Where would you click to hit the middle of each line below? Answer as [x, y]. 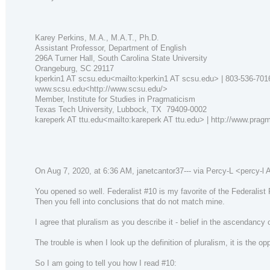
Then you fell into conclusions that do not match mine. [130, 202]
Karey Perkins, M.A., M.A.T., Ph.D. [97, 38]
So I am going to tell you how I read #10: [106, 263]
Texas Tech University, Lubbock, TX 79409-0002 [121, 110]
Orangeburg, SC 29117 [74, 69]
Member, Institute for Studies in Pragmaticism [115, 99]
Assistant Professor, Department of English [111, 48]
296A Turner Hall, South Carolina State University [121, 58]
